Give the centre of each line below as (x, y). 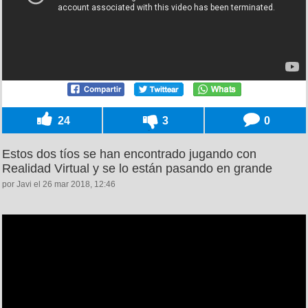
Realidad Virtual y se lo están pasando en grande (137, 168)
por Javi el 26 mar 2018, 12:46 (59, 184)
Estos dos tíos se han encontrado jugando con (129, 154)
